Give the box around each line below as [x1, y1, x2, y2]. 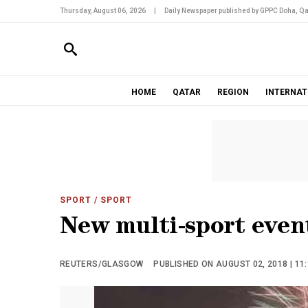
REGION [217, 87, 249, 97]
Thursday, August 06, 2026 [60, 7, 146, 14]
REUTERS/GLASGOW [60, 259, 144, 269]
